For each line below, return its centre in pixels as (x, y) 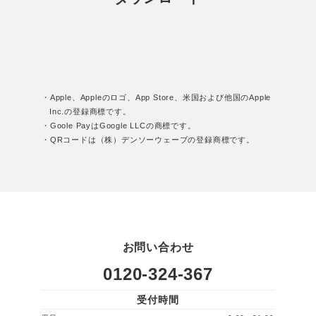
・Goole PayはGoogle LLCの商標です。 (119, 126)
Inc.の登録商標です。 (90, 111)
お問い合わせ (158, 247)
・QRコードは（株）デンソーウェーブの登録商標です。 (148, 140)
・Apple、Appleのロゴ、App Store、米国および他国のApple (157, 97)
